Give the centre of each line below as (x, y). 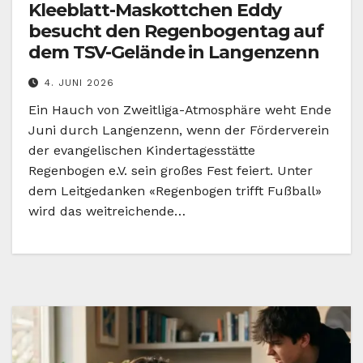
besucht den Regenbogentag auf (176, 32)
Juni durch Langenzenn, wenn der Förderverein (179, 130)
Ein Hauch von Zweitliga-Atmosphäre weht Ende (180, 110)
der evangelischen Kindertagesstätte (142, 151)
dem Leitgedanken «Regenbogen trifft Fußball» (175, 191)
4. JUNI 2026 (79, 83)
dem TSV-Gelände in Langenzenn (174, 53)
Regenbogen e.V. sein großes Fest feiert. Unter (171, 171)
